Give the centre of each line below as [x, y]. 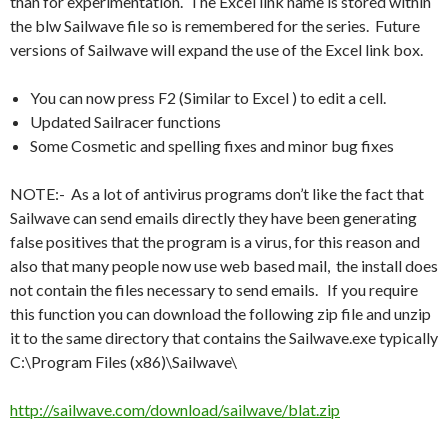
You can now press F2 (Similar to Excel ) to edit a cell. [208, 97]
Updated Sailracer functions [125, 121]
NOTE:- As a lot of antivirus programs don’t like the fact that [217, 193]
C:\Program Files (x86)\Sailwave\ [123, 361]
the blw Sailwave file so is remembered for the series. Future [215, 25]
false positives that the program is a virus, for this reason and [215, 241]
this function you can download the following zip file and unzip [220, 313]
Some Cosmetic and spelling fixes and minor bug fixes [212, 145]
